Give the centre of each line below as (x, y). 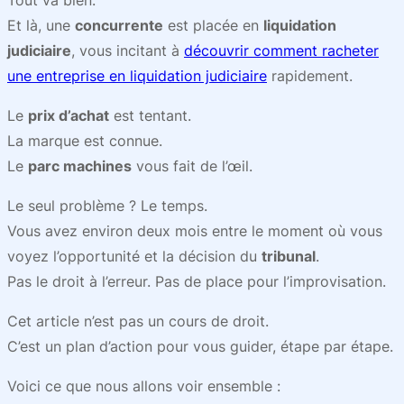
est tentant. (150, 115)
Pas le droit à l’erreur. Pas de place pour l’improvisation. (197, 281)
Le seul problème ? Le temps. (107, 206)
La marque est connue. (85, 141)
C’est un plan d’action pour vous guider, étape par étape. (200, 346)
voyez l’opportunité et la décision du (134, 256)
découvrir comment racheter (281, 50)
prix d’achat (69, 115)
